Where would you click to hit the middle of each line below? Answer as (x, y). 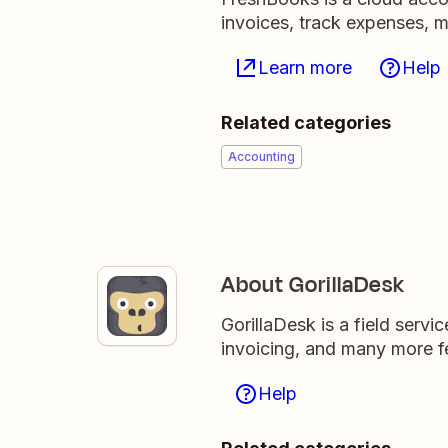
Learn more (305, 67)
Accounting (261, 156)
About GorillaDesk (313, 285)
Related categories (306, 122)
